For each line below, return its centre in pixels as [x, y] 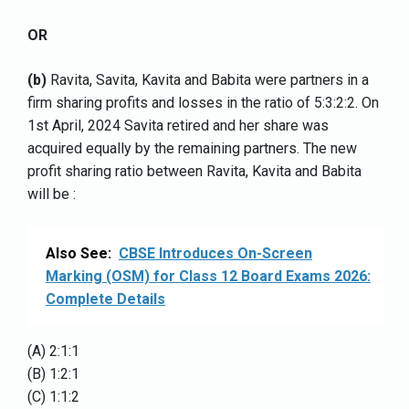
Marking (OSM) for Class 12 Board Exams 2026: [208, 277]
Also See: [79, 254]
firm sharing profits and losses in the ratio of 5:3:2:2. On [203, 103]
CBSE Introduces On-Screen [215, 254]
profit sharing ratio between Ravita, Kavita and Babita [194, 172]
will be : [52, 194]
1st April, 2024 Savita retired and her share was [178, 126]
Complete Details [105, 299]
